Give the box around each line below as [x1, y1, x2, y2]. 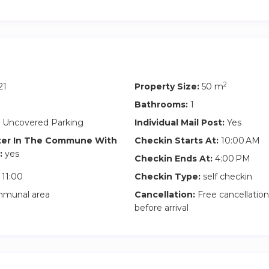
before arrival [134, 202, 189, 213]
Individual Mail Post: [134, 117, 225, 128]
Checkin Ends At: [134, 153, 213, 164]
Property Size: [134, 81, 199, 92]
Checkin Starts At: [134, 135, 219, 146]
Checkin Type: [134, 171, 201, 182]
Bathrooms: [134, 99, 188, 110]
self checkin [201, 171, 252, 182]
